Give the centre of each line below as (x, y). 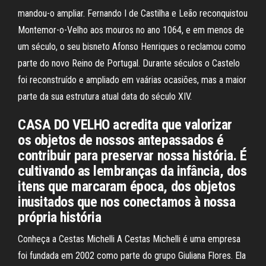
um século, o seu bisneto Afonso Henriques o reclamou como (132, 47)
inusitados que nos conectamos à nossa (127, 202)
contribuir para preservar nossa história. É (132, 156)
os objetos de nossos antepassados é (121, 140)
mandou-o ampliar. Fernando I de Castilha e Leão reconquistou (133, 13)
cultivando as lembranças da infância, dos (132, 171)
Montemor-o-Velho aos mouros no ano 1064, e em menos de (131, 30)
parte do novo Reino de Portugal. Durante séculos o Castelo (129, 63)
